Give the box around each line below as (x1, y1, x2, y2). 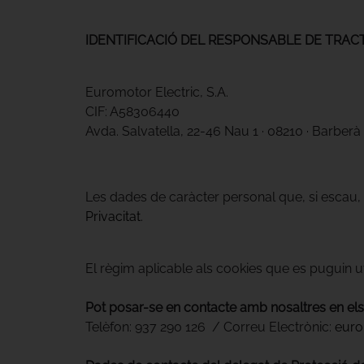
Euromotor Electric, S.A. (84, 84, 228, 101)
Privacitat (84, 208, 141, 224)
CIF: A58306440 (84, 104, 180, 120)
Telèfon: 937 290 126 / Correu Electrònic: (84, 318, 335, 335)
